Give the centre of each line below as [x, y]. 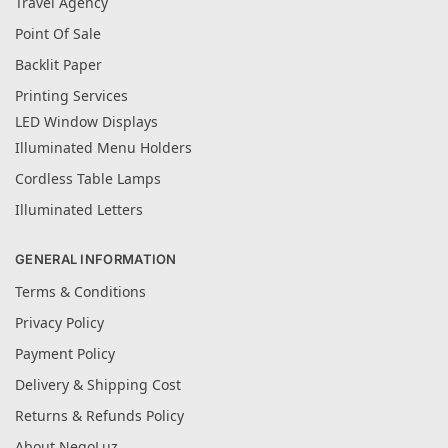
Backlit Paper [58, 64]
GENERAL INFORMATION [96, 258]
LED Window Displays [86, 121]
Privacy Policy [59, 323]
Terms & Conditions [80, 292]
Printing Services [71, 95]
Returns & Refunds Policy [99, 416]
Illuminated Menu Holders [103, 147]
